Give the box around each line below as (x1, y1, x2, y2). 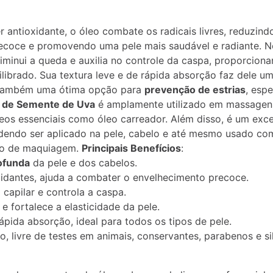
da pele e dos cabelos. (30, 157, 137, 169)
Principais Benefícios (82, 142, 181, 154)
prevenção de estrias (144, 83, 246, 96)
